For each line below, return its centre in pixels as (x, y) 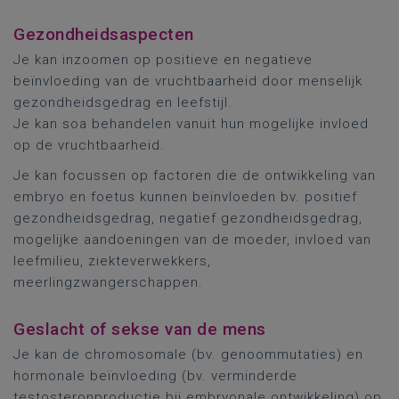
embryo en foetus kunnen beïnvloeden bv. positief (185, 197)
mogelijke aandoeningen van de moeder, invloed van (192, 240)
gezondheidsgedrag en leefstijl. (123, 102)
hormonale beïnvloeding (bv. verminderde (155, 376)
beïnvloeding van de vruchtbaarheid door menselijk (188, 81)
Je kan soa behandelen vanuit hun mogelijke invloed (191, 124)
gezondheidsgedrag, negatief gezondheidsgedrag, (188, 218)
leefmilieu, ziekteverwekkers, (112, 261)
